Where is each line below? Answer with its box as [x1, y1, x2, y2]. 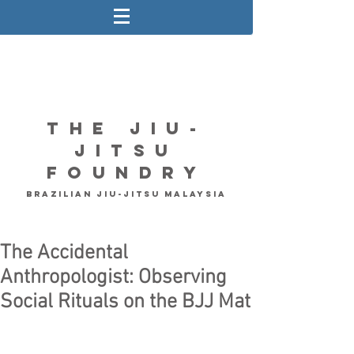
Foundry [46, 162, 207, 183]
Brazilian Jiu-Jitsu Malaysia [26, 189, 227, 199]
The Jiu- [47, 118, 206, 139]
